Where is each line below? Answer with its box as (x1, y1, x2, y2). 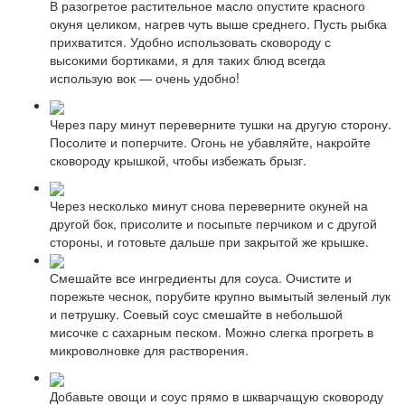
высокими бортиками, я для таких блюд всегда (50, 51, 325, 70)
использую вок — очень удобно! (50, 69, 240, 88)
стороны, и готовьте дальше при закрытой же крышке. (50, 231, 369, 250)
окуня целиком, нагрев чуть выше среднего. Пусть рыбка (50, 14, 387, 33)
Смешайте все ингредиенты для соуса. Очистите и (50, 268, 352, 287)
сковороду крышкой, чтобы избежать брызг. (50, 150, 306, 169)
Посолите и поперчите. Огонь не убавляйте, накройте (50, 132, 371, 151)
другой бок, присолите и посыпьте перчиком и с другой (50, 213, 377, 232)
